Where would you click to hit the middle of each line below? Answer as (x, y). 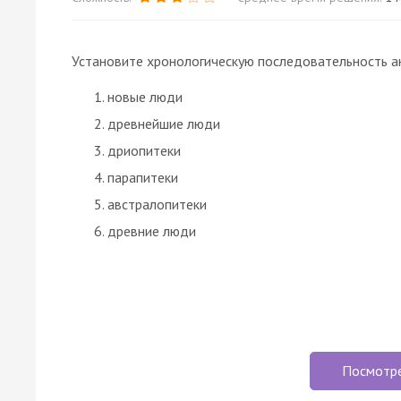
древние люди (152, 230)
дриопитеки (144, 150)
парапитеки (143, 177)
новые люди (145, 96)
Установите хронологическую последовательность (231, 60)
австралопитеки (157, 204)
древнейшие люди (164, 123)
